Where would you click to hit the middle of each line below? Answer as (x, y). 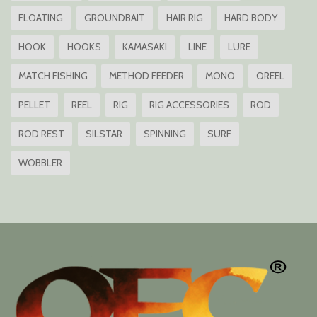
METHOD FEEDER (146, 75)
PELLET (34, 104)
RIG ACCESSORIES (189, 104)
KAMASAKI (145, 46)
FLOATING (41, 17)
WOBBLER (40, 162)
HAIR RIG (185, 17)
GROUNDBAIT (115, 17)
